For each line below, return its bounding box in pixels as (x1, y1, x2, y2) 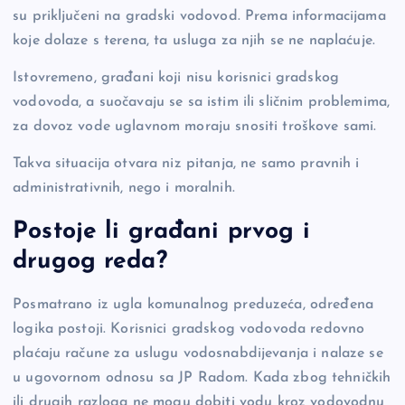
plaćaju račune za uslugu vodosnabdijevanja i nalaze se (13, 345, 383, 361)
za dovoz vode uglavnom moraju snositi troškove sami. (13, 119, 377, 135)
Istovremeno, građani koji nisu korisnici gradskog (13, 71, 339, 86)
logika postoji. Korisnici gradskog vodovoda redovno (13, 321, 365, 336)
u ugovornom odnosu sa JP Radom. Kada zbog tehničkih (13, 370, 391, 385)
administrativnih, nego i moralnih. (13, 181, 235, 196)
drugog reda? (13, 250, 167, 275)
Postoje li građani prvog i (13, 220, 310, 245)
